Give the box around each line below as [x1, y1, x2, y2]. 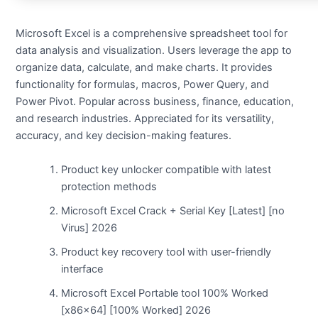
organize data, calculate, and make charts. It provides [16, 61, 273, 75]
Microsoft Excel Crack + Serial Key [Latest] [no [61, 204, 285, 217]
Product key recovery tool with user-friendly [61, 245, 272, 258]
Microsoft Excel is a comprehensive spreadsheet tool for [16, 27, 288, 40]
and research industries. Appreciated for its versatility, [16, 112, 275, 126]
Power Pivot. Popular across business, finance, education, [16, 95, 295, 109]
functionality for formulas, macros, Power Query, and [16, 78, 270, 92]
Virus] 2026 [61, 221, 118, 234]
